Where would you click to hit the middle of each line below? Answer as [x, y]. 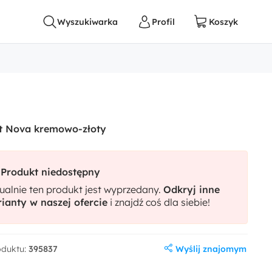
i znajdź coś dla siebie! [159, 202]
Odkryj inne [192, 189]
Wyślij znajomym [211, 249]
